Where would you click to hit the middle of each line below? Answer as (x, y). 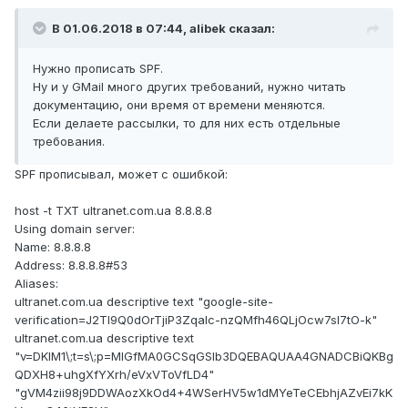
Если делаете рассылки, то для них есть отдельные (187, 123)
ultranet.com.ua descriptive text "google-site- (144, 302)
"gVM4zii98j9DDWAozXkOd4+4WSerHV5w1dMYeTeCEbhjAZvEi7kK (204, 393)
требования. (69, 142)
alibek (208, 29)
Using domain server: (75, 229)
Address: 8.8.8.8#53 (71, 265)
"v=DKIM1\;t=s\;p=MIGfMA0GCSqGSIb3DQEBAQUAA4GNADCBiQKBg (204, 357)
